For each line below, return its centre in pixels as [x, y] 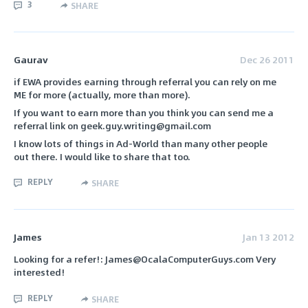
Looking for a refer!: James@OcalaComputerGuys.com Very [145, 259]
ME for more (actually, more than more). [102, 95]
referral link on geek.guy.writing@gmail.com [112, 126]
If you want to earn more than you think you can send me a [144, 113]
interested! [39, 272]
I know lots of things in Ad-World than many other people [141, 143]
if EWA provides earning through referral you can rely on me [145, 82]
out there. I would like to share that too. [102, 156]
